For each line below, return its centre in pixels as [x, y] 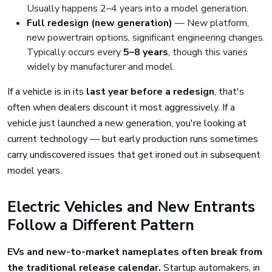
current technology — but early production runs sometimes [133, 139]
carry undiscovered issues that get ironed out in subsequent [134, 155]
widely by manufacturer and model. [101, 67]
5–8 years [146, 52]
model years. [35, 171]
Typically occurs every [75, 52]
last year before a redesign [150, 92]
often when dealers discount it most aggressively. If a [121, 107]
